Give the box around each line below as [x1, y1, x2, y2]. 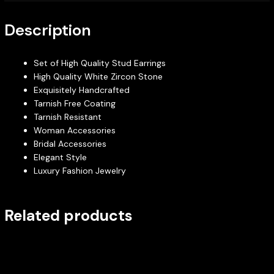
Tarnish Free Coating [33, 97, 116, 109]
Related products [4, 205, 133, 226]
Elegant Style [33, 151, 87, 163]
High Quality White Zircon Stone [33, 70, 163, 82]
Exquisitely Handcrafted [33, 84, 130, 95]
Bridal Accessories [33, 138, 106, 149]
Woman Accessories [33, 124, 116, 136]
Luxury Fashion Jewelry [33, 165, 126, 176]
